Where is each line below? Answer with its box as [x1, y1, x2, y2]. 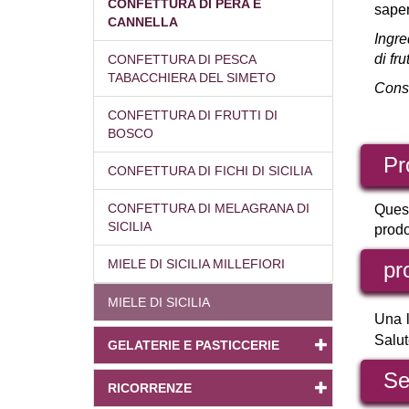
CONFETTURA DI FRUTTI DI [108, 108, 278, 123]
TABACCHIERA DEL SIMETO [108, 70, 276, 86]
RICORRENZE [108, 381, 192, 396]
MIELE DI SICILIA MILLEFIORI [108, 257, 285, 272]
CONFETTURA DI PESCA [108, 52, 257, 68]
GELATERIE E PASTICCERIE [108, 338, 279, 353]
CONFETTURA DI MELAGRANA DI [108, 201, 309, 216]
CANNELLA [108, 15, 178, 30]
